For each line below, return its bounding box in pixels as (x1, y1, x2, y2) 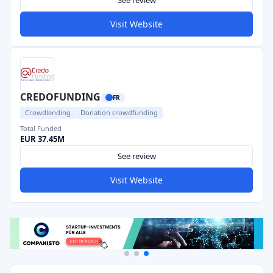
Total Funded (20, 124, 62, 133)
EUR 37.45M (20, 133, 65, 144)
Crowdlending (25, 108, 71, 117)
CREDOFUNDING (20, 90, 101, 104)
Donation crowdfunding (80, 108, 158, 117)
